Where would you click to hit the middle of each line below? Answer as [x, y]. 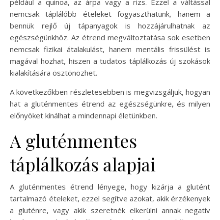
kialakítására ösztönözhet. [54, 72]
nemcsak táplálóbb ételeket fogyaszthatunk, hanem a [110, 14]
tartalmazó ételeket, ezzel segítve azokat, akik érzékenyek [110, 198]
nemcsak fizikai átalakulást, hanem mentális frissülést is [110, 49]
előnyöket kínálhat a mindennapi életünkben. [83, 115]
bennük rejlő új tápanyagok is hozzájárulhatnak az [110, 25]
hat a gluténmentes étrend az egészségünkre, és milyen [110, 103]
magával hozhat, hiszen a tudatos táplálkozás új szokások [110, 61]
